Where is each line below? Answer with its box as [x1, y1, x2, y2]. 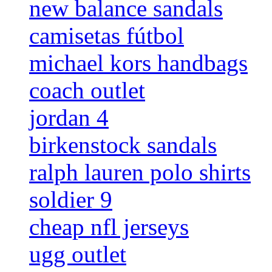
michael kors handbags [29, 50, 248, 76]
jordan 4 [29, 104, 109, 131]
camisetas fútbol [29, 22, 184, 49]
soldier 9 [29, 186, 112, 213]
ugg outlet [29, 241, 126, 268]
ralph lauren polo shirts [29, 159, 251, 186]
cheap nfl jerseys [29, 214, 189, 240]
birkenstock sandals [29, 132, 217, 158]
